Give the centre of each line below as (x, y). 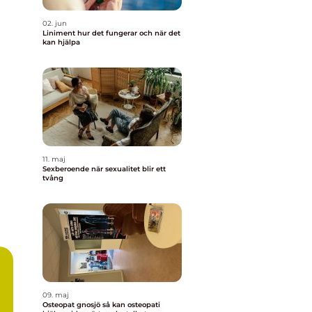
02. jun (55, 23)
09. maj (56, 295)
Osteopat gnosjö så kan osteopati (72, 305)
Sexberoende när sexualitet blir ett (67, 169)
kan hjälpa (61, 42)
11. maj (54, 159)
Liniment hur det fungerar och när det (60, 33)
